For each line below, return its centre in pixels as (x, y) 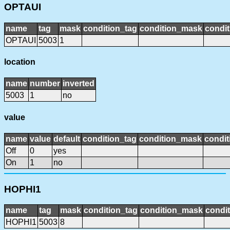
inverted (79, 84)
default (67, 139)
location (20, 62)
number (45, 84)
